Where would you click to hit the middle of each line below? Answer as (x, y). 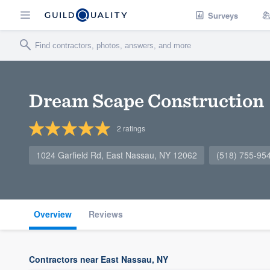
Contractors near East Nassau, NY (99, 259)
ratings (133, 128)
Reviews (106, 214)
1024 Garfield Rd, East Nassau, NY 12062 (117, 155)
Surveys (223, 15)
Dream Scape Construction (146, 100)
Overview (53, 214)
